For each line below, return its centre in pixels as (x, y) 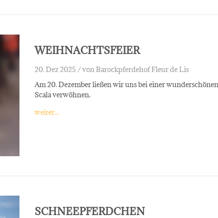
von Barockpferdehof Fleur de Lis (135, 69)
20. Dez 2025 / (57, 69)
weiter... (46, 112)
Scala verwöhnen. (62, 95)
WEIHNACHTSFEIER (87, 50)
